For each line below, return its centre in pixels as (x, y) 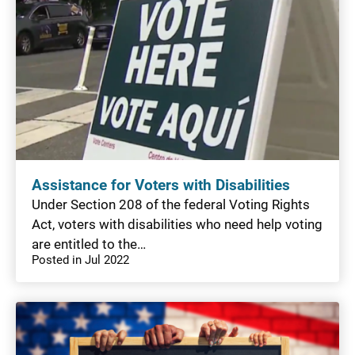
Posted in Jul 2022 (80, 260)
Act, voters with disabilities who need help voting (177, 224)
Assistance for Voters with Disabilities (161, 185)
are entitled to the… (89, 244)
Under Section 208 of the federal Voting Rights (171, 204)
